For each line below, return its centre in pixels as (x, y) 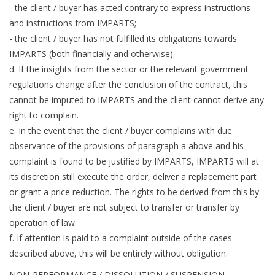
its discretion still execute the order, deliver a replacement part (133, 177)
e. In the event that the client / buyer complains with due (121, 131)
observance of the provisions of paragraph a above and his (126, 146)
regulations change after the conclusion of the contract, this (128, 85)
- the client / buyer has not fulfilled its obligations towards (123, 39)
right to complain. (44, 115)
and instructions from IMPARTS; (73, 23)
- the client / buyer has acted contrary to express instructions (130, 8)
